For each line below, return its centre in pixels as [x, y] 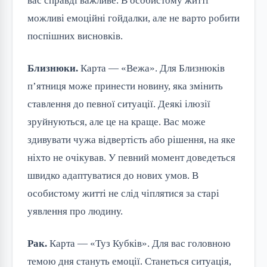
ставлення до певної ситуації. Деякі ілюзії [119, 104]
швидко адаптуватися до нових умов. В [113, 175]
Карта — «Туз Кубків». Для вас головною [139, 243]
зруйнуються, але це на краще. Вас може [117, 122]
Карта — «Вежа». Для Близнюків [151, 68]
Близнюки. [53, 68]
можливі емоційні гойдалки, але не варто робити [133, 18]
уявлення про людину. [75, 211]
